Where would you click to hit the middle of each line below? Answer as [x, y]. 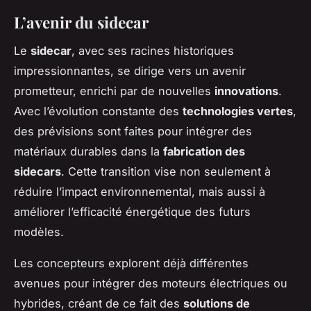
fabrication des [204, 151]
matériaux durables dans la [89, 151]
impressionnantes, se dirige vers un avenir [130, 70]
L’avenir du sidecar [81, 22]
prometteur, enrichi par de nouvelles [114, 91]
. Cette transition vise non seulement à [166, 171]
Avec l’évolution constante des [98, 111]
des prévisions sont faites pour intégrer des [133, 131]
